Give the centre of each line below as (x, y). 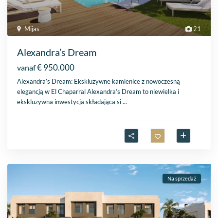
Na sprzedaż (182, 179)
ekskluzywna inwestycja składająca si (70, 102)
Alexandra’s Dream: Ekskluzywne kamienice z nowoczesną (99, 82)
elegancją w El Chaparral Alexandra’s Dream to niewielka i (98, 92)
